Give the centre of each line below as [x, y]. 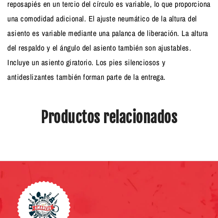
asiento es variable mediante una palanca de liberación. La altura [108, 33]
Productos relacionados [109, 117]
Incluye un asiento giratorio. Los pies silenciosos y [86, 62]
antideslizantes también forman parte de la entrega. [87, 77]
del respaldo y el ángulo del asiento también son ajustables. [99, 47]
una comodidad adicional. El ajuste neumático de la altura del [102, 18]
